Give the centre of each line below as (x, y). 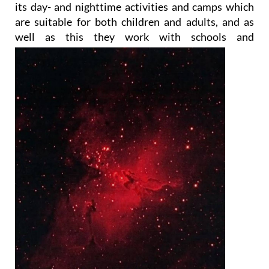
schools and (222, 59)
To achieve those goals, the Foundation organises (134, 14)
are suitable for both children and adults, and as (134, 44)
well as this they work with (103, 59)
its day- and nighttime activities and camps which (134, 29)
